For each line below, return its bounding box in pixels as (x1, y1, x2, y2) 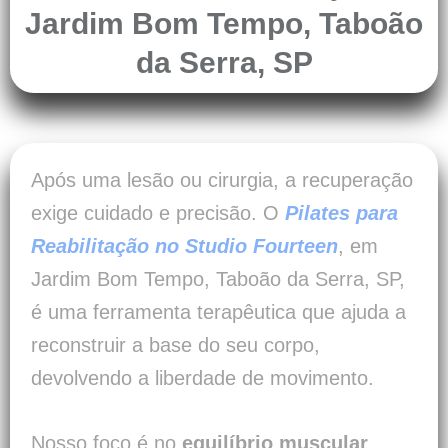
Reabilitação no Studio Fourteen (31, 235, 338, 258)
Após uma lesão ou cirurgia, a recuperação (31, 169, 413, 192)
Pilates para (285, 202, 398, 225)
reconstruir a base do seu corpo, (31, 334, 320, 357)
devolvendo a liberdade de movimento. (31, 367, 374, 390)
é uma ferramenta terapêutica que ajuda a (31, 301, 406, 324)
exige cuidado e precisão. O (31, 202, 285, 225)
